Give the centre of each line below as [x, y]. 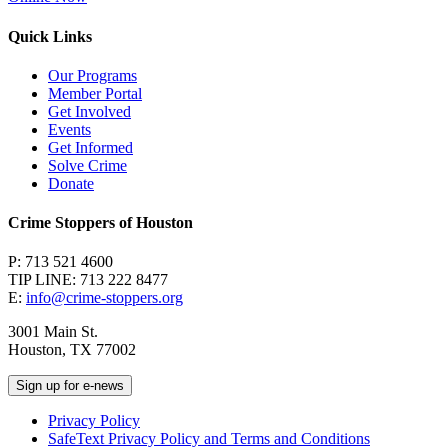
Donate [71, 183]
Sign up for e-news [70, 386]
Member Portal [95, 93]
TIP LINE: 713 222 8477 [88, 280]
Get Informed [90, 147]
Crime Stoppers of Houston [100, 223]
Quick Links [50, 36]
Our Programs [92, 75]
